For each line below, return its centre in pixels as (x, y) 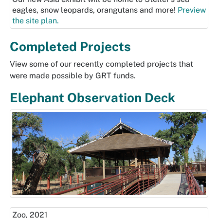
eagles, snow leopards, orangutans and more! (95, 10)
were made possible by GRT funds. (73, 76)
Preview (192, 10)
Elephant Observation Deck (92, 98)
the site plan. (36, 21)
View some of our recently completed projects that (101, 64)
